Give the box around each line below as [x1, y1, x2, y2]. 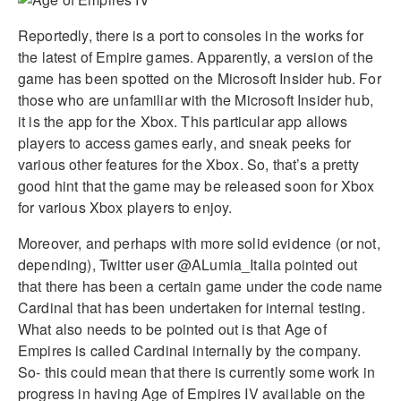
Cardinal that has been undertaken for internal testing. [18, 296, 365, 318]
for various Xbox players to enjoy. [18, 196, 233, 218]
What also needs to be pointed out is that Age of [18, 318, 327, 339]
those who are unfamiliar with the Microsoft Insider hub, [18, 89, 373, 110]
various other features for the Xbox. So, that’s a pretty [18, 153, 359, 175]
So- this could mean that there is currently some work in [18, 361, 375, 382]
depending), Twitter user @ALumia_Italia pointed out [18, 253, 358, 275]
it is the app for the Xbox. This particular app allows [18, 110, 348, 132]
